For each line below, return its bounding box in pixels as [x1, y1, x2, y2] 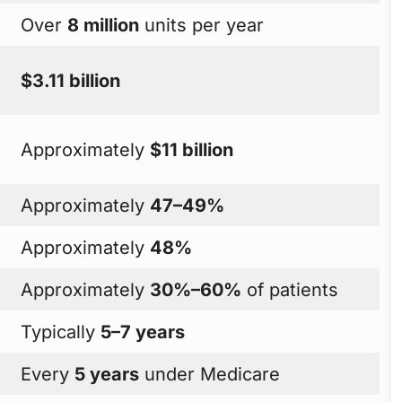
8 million [67, 13, 140, 36]
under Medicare [139, 363, 281, 385]
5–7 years [100, 320, 186, 343]
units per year [139, 13, 265, 36]
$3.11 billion [21, 69, 121, 92]
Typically [21, 320, 101, 343]
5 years [74, 363, 140, 385]
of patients [241, 278, 339, 301]
